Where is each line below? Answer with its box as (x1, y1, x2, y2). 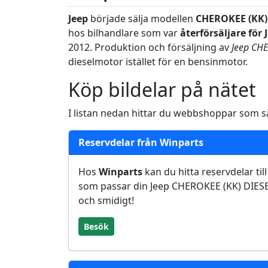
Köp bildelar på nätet (68, 77, 256, 102)
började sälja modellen (88, 12, 196, 25)
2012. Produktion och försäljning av (68, 41, 232, 54)
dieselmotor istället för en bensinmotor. (68, 55, 248, 68)
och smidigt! (78, 194, 134, 207)
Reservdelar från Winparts (78, 136, 203, 149)
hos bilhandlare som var (68, 26, 180, 39)
